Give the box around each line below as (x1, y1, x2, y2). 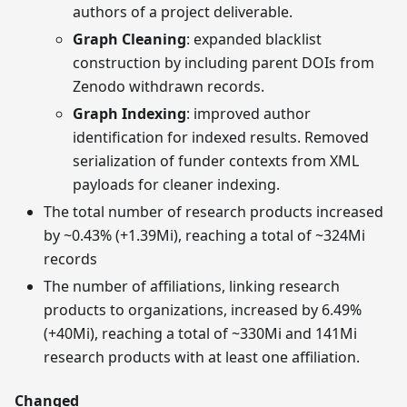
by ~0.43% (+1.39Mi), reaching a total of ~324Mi (44, 225, 365, 246)
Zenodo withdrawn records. (73, 76, 264, 97)
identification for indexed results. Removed (73, 127, 369, 148)
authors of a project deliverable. (73, 2, 293, 23)
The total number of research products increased (44, 202, 383, 223)
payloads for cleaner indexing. (73, 174, 280, 195)
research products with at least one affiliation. (44, 347, 360, 368)
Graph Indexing (73, 104, 186, 124)
